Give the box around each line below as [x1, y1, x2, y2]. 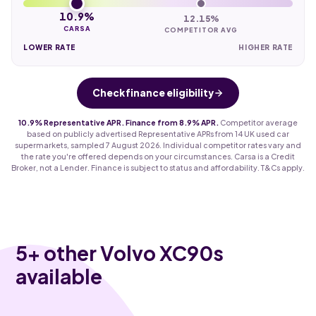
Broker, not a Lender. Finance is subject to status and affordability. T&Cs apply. [11, 162, 305, 172]
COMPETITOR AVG [164, 25, 238, 34]
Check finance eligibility [92, 86, 214, 99]
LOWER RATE [23, 42, 75, 51]
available [16, 263, 103, 288]
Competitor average [219, 117, 298, 127]
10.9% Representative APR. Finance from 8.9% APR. [18, 117, 219, 127]
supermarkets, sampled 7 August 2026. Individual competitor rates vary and [15, 140, 301, 150]
